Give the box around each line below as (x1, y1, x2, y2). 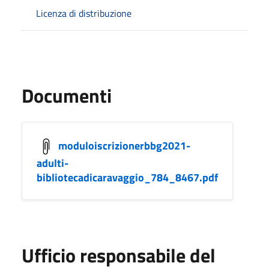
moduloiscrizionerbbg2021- (58, 137, 190, 154)
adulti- (37, 154, 68, 171)
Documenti (22, 80, 112, 110)
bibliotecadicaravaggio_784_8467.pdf (37, 169, 218, 186)
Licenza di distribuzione (36, 5, 131, 20)
